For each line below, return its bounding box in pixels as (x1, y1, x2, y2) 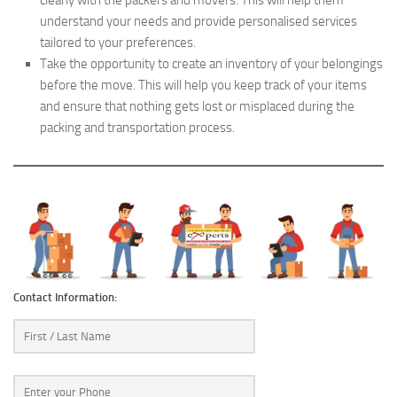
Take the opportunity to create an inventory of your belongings (40, 55, 383, 72)
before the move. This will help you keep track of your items (40, 76, 367, 93)
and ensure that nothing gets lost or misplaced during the (40, 97, 354, 114)
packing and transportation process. (40, 119, 235, 136)
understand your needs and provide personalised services (40, 12, 357, 29)
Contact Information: (13, 290, 117, 304)
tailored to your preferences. (40, 34, 196, 51)
